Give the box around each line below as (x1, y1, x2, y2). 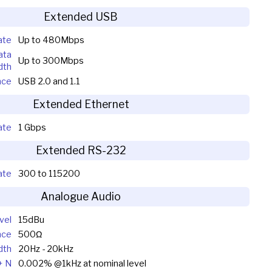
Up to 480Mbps (18, 35, 84, 46)
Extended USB (44, 10, 118, 24)
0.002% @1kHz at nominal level (18, 258, 146, 270)
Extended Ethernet (32, 98, 129, 111)
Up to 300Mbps (18, 55, 84, 67)
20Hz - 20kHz (18, 243, 73, 255)
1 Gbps (18, 122, 46, 134)
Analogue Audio (41, 190, 121, 203)
